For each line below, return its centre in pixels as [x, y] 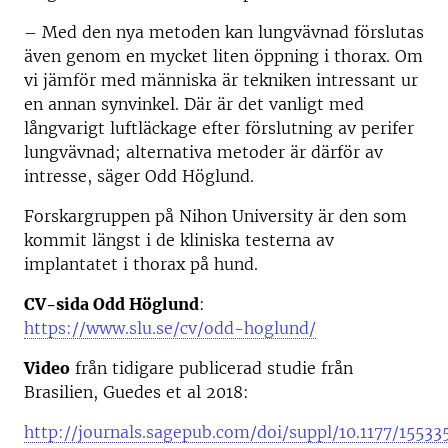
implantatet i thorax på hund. [141, 264]
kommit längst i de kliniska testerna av [179, 240]
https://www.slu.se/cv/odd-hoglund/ [170, 328]
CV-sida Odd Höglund [111, 304]
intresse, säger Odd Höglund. [139, 176]
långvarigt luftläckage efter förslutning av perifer [219, 128]
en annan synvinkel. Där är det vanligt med [194, 104]
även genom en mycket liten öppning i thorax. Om [223, 56]
